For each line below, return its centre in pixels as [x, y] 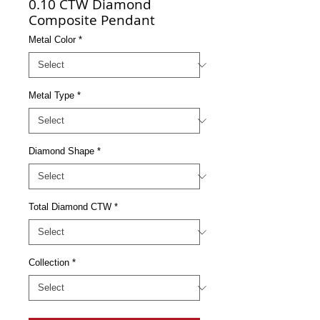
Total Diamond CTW [70, 207]
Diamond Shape [61, 151]
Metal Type [51, 95]
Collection [49, 262]
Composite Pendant [92, 20]
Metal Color [52, 40]
